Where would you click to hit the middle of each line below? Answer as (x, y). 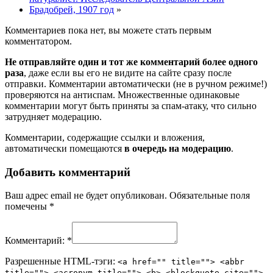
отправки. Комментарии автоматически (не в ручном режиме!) (136, 83)
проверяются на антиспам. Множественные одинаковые (122, 94)
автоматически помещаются (65, 148)
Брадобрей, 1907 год (72, 9)
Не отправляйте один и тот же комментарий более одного (131, 62)
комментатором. (38, 41)
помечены (27, 207)
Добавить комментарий (68, 172)
